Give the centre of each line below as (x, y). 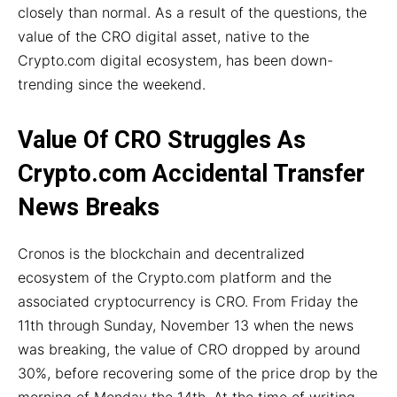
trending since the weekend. (112, 85)
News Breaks (89, 208)
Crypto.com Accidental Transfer (191, 174)
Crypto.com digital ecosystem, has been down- (175, 61)
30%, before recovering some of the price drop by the (198, 374)
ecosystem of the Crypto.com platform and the (175, 278)
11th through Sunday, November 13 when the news (186, 326)
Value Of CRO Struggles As (162, 140)
